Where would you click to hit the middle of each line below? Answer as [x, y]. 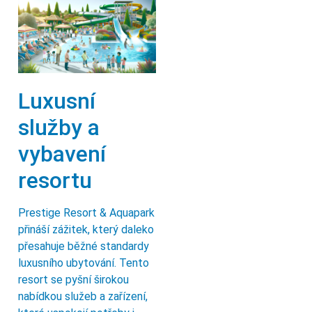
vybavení [62, 154]
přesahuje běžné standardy [84, 247]
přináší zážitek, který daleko [86, 230]
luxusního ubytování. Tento [84, 263]
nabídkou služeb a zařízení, [83, 297]
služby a [59, 128]
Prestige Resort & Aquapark [86, 213]
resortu [55, 181]
